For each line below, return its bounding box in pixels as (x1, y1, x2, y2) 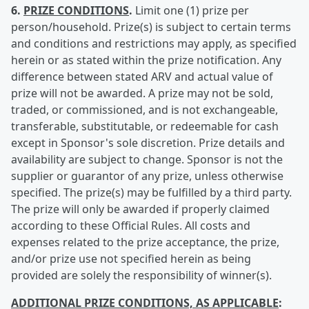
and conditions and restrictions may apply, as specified (11, 36, 297, 51)
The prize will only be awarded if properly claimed (11, 201, 270, 217)
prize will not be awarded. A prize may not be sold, (11, 86, 273, 101)
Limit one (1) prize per (135, 3, 249, 18)
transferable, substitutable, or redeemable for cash (11, 119, 279, 134)
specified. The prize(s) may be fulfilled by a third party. (11, 185, 292, 200)
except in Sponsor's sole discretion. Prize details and (11, 135, 285, 150)
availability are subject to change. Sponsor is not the (11, 152, 283, 167)
